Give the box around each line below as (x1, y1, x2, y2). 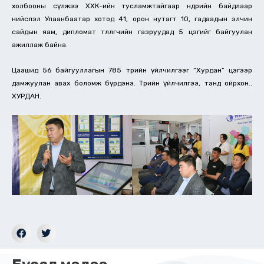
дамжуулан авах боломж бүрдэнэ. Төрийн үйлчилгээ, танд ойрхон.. (12, 78, 252, 87)
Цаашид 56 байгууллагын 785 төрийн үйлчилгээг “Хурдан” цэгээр (12, 65, 252, 74)
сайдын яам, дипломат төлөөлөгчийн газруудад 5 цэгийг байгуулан (12, 27, 252, 36)
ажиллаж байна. (12, 40, 68, 49)
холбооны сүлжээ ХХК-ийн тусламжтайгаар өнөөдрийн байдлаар (12, 1, 252, 10)
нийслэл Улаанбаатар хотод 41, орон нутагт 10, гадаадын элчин (12, 14, 252, 23)
